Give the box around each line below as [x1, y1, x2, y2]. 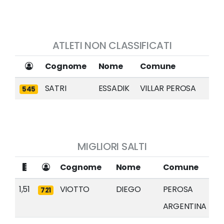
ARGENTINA [162, 200, 206, 212]
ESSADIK [98, 82, 129, 94]
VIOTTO [59, 183, 89, 195]
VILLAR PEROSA [139, 82, 196, 94]
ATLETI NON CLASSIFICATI [52, 38, 172, 52]
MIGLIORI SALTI [77, 139, 147, 153]
